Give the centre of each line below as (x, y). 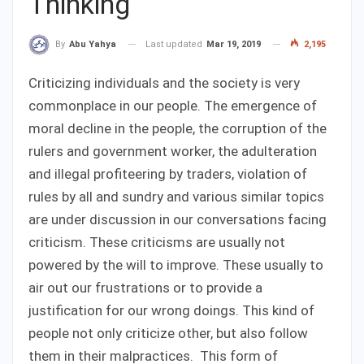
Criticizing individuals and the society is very (164, 82)
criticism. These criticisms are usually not (157, 242)
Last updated (175, 44)
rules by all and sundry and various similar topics (176, 196)
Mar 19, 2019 (234, 44)
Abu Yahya (93, 44)
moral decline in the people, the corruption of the (178, 128)
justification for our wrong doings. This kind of (171, 310)
